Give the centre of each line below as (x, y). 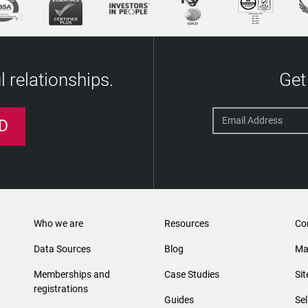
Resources (187, 223)
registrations (61, 288)
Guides (179, 299)
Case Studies (192, 274)
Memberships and (72, 274)
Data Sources (62, 249)
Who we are (58, 223)
